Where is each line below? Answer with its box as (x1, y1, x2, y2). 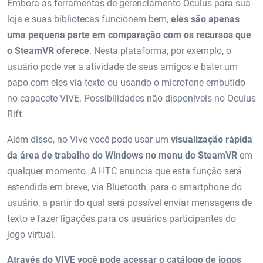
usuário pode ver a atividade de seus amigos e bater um (7, 60, 238, 72)
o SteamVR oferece (7, 45, 89, 56)
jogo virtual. (7, 228, 56, 240)
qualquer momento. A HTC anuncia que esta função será (7, 165, 242, 177)
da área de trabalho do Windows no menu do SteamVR (7, 149, 240, 161)
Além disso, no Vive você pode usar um (7, 133, 171, 145)
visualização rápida (171, 133, 252, 145)
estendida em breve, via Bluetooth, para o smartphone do (7, 181, 242, 193)
